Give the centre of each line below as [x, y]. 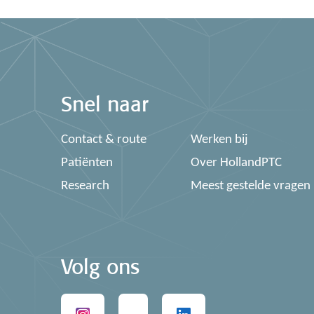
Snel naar [105, 101]
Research [85, 186]
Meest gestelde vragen [251, 186]
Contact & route [104, 140]
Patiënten [87, 163]
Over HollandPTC [236, 163]
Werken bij [219, 140]
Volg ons [100, 263]
